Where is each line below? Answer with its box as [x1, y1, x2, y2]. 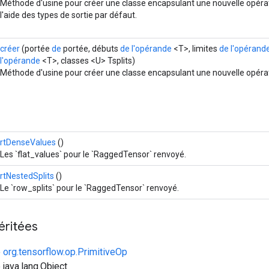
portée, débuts [61, 43, 120, 53]
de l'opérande [120, 43, 172, 53]
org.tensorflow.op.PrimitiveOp [3, 246, 127, 258]
